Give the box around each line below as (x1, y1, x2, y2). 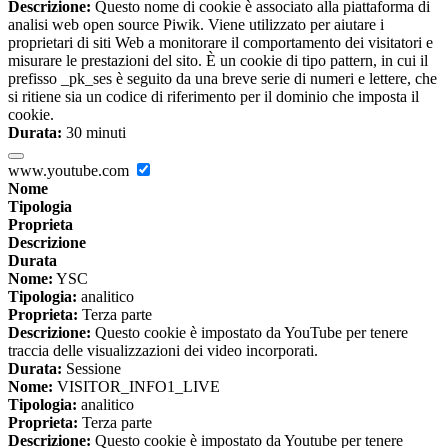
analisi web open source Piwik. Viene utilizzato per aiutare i (8, 16, 384, 34)
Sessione (62, 360, 121, 378)
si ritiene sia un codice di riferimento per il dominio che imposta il (8, 88, 419, 106)
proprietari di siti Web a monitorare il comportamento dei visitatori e (8, 34, 433, 52)
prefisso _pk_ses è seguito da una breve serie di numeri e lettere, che (8, 70, 437, 88)
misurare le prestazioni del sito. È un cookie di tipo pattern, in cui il (8, 52, 428, 70)
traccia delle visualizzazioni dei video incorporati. (8, 342, 318, 360)
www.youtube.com (8, 162, 133, 180)
